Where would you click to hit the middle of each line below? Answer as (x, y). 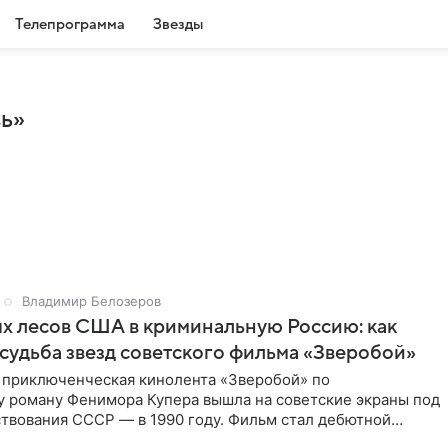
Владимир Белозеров (91, 301)
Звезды (178, 24)
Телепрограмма (70, 24)
